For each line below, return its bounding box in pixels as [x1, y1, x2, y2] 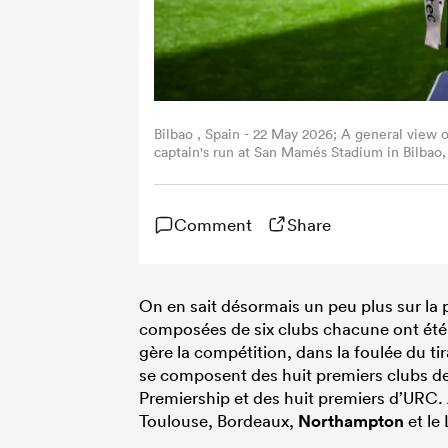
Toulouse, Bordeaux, [139, 409, 298, 431]
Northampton [298, 409, 404, 432]
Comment [174, 213, 252, 235]
